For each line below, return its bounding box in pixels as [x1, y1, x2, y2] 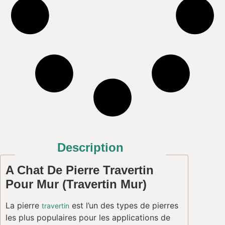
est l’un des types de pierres [69, 200, 178, 211]
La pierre [6, 200, 42, 211]
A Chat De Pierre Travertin [6, 163, 154, 177]
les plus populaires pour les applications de [6, 212, 170, 223]
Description [57, 141, 124, 155]
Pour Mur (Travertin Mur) [6, 177, 147, 191]
